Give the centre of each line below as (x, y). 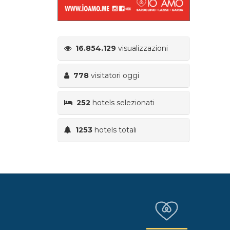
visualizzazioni (142, 48)
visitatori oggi (114, 75)
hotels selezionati (122, 102)
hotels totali (114, 130)
